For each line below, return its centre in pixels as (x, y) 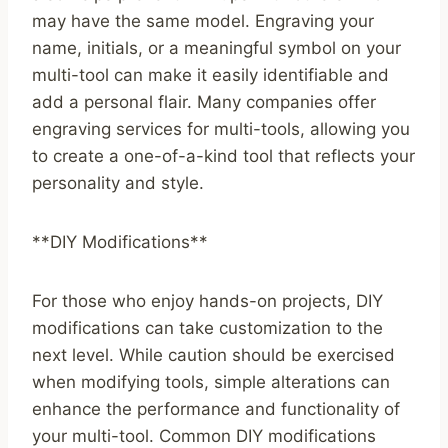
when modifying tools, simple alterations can (211, 382)
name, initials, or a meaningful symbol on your (216, 48)
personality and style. (118, 183)
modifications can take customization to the (207, 328)
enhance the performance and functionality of (216, 409)
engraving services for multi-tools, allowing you (221, 129)
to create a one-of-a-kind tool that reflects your (223, 156)
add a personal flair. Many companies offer (204, 102)
